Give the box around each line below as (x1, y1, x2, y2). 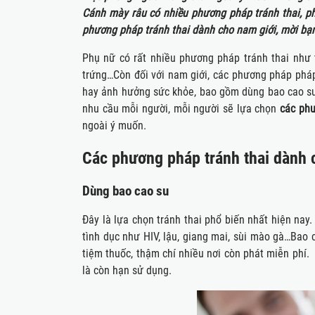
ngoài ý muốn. (82, 119, 146, 132)
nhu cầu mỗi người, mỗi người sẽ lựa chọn (82, 102, 281, 115)
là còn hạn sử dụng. (82, 264, 172, 277)
